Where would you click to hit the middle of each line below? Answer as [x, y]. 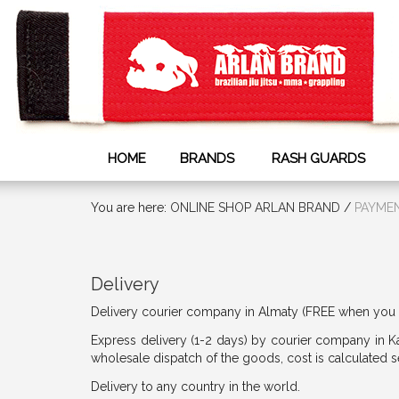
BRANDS [207, 159]
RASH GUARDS [318, 159]
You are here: [130, 208]
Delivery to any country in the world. [195, 387]
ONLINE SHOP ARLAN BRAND [255, 208]
